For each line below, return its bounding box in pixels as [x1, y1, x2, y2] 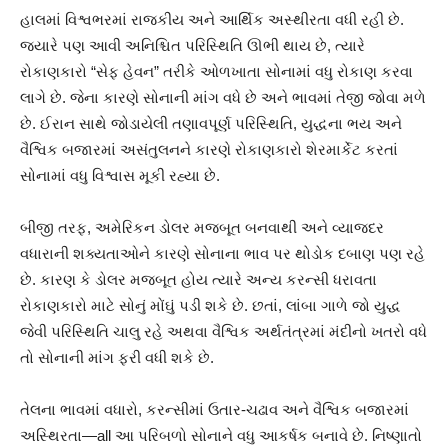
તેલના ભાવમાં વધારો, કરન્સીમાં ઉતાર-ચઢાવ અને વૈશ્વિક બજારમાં [20, 401, 409, 419]
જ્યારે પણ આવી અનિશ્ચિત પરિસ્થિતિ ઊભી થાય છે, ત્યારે [20, 37, 365, 55]
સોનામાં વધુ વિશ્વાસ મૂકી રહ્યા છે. [20, 167, 220, 185]
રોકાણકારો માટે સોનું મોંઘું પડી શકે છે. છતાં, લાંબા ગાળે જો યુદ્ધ [20, 297, 401, 315]
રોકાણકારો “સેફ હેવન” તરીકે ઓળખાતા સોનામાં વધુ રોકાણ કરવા [20, 63, 413, 81]
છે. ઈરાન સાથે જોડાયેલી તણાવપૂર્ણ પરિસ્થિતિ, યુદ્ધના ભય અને [20, 115, 402, 133]
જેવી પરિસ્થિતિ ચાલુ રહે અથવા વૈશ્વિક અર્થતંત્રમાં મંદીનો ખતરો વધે [20, 323, 427, 341]
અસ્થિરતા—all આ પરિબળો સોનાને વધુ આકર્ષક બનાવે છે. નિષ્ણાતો [20, 427, 422, 445]
